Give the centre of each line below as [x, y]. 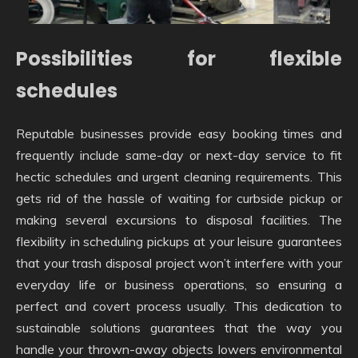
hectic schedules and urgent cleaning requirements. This [179, 176]
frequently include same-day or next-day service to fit [179, 155]
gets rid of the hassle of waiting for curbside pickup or [179, 198]
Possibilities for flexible [179, 58]
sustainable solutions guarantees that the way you [179, 327]
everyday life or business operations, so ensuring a [179, 284]
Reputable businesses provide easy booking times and [179, 133]
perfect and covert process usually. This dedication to [179, 306]
